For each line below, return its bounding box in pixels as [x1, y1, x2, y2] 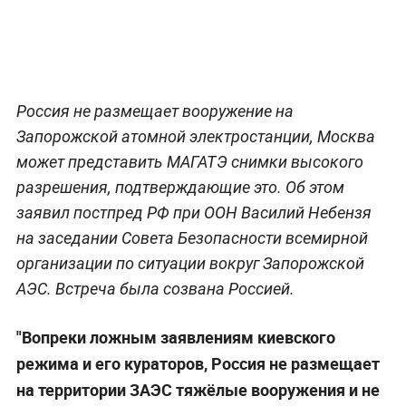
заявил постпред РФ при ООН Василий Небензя [15, 202, 372, 222]
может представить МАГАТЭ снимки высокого [15, 151, 363, 171]
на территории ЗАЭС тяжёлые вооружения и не [15, 378, 380, 401]
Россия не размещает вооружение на [15, 101, 294, 121]
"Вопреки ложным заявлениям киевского [15, 325, 335, 348]
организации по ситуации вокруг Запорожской [15, 253, 364, 273]
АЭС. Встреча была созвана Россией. [15, 278, 295, 298]
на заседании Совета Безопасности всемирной [15, 227, 368, 247]
